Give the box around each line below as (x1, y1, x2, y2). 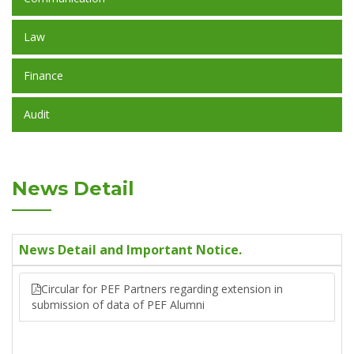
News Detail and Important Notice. (19, 241, 242, 258)
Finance (24, 68, 63, 83)
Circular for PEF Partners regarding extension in (41, 281, 283, 296)
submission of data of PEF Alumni (32, 297, 205, 312)
